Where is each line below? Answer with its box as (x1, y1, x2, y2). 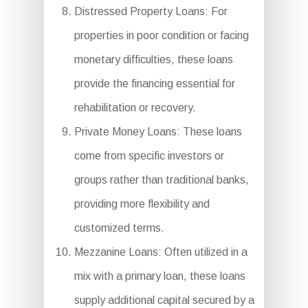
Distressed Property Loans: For (74, 5, 228, 18)
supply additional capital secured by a (74, 294, 254, 307)
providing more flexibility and (74, 198, 210, 210)
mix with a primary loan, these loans (74, 270, 245, 283)
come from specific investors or (74, 150, 224, 162)
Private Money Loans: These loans (74, 126, 242, 138)
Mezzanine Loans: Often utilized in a (74, 246, 247, 258)
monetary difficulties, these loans (74, 54, 233, 66)
